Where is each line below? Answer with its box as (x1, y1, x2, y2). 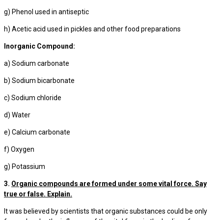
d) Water (4, 111, 30, 119)
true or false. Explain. (4, 190, 72, 198)
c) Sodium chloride (4, 94, 61, 102)
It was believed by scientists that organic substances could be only (4, 207, 207, 215)
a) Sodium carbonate (4, 59, 69, 67)
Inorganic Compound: (4, 42, 75, 50)
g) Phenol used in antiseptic (4, 8, 89, 16)
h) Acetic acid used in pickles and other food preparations (4, 25, 181, 33)
